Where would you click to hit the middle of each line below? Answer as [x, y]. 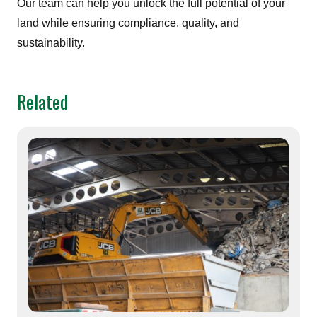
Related [42, 101]
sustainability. [51, 43]
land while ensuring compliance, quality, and [128, 23]
